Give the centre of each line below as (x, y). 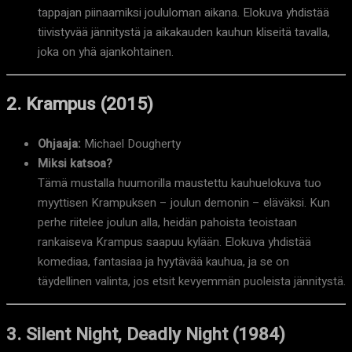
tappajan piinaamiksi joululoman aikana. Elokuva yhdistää (183, 12)
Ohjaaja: (59, 144)
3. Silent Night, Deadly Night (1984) (146, 334)
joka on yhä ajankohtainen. (106, 51)
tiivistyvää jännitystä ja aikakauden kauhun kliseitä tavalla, (184, 32)
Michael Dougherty (131, 144)
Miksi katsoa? (75, 164)
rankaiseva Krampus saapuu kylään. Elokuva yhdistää (174, 242)
